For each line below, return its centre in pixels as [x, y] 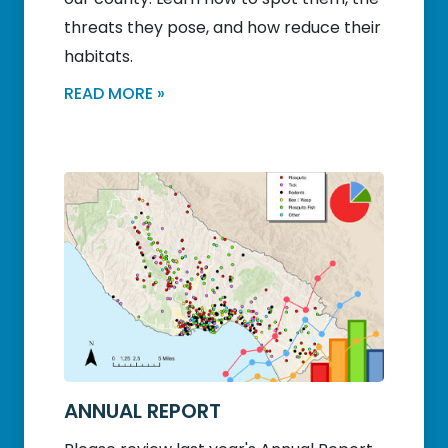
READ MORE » [114, 93]
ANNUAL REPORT [142, 410]
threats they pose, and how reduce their [222, 27]
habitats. [98, 56]
